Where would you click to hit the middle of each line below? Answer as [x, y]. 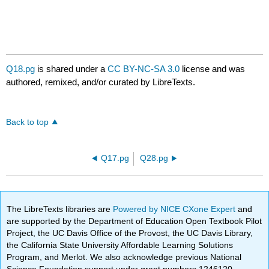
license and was [213, 69]
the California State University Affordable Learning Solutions [120, 245]
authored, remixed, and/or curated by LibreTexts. [101, 82]
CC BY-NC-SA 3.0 [144, 69]
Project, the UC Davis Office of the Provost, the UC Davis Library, [130, 233]
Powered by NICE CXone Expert [176, 209]
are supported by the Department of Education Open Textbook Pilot [134, 221]
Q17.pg [115, 159]
